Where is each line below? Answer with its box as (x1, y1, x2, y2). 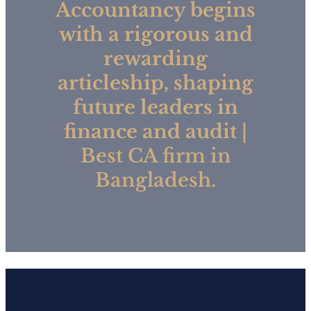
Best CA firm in (80, 143, 231, 167)
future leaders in (73, 94, 238, 119)
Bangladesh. (95, 167, 216, 192)
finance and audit (64, 119, 237, 143)
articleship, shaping (58, 70, 253, 94)
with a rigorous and (58, 22, 253, 46)
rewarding (103, 46, 208, 70)
